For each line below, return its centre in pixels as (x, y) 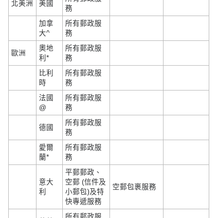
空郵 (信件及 (86, 182)
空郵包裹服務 (135, 187)
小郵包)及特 (85, 191)
